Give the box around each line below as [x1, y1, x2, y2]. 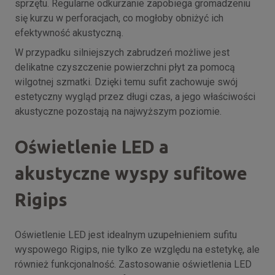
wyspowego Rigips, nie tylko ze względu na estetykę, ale [15, 243, 260, 255]
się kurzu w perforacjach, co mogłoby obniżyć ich [15, 12, 223, 25]
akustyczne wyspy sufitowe [15, 163, 247, 184]
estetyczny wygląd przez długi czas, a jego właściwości [15, 91, 255, 103]
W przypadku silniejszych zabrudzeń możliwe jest [15, 47, 230, 59]
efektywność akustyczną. [15, 27, 123, 39]
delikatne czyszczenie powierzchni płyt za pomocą [15, 61, 235, 74]
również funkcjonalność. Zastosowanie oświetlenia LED [15, 258, 252, 270]
